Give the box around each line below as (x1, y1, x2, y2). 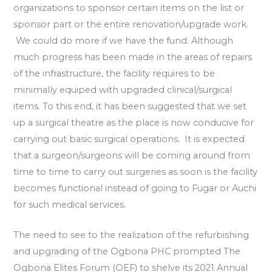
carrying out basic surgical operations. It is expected (13, 133, 245, 144)
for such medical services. (13, 199, 126, 210)
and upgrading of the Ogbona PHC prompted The (13, 246, 241, 257)
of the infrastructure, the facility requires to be (13, 67, 216, 79)
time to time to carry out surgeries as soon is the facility (13, 166, 258, 177)
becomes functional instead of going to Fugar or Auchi (13, 182, 257, 194)
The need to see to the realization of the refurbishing (13, 229, 250, 241)
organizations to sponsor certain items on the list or (13, 2, 245, 13)
